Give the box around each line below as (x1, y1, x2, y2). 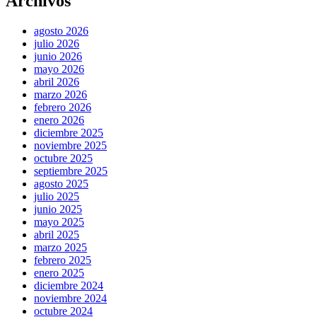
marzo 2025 (34, 241, 87, 254)
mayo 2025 (34, 216, 84, 229)
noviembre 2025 (34, 139, 107, 152)
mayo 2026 (34, 63, 84, 76)
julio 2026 (34, 38, 79, 50)
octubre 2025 (34, 152, 93, 165)
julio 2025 (34, 190, 79, 203)
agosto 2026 (34, 25, 88, 38)
